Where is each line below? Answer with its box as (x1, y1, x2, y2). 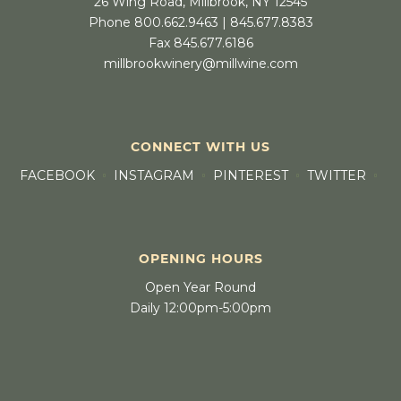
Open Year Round (145, 279, 256, 296)
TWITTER (307, 167, 366, 184)
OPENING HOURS (138, 251, 263, 268)
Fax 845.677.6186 (148, 35, 253, 52)
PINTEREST (213, 167, 288, 184)
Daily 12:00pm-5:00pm (130, 300, 271, 317)
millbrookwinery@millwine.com (103, 55, 298, 73)
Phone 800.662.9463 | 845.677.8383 (88, 14, 313, 31)
